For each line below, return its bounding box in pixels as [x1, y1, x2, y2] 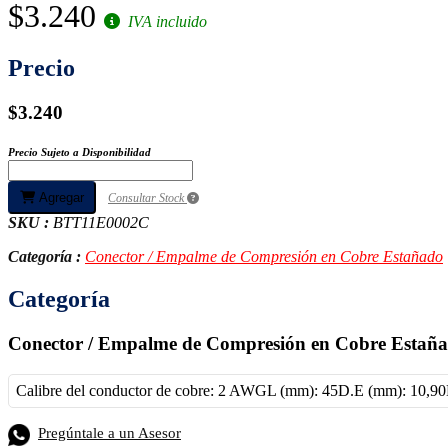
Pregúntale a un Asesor [38, 424, 181, 441]
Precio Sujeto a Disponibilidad [8, 146, 151, 159]
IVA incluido [124, 12, 207, 30]
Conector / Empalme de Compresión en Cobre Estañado [85, 248, 443, 266]
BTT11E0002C [53, 214, 149, 232]
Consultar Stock [108, 191, 187, 206]
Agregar [35, 190, 84, 206]
